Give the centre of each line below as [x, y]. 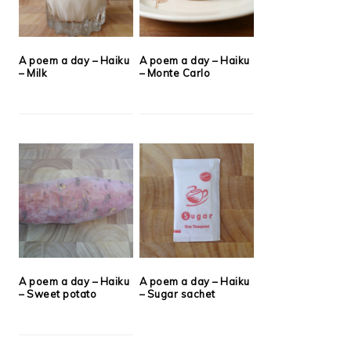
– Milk [33, 73]
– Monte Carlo [175, 73]
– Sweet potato [58, 294]
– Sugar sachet [177, 294]
